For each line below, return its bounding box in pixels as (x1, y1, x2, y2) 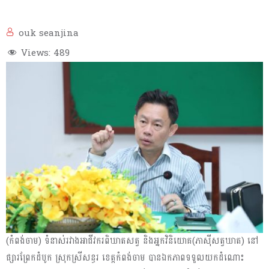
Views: (21, 45, 50, 61)
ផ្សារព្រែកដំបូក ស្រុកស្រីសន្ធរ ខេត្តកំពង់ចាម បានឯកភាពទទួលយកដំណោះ (6, 250, 244, 267)
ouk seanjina (19, 25, 79, 41)
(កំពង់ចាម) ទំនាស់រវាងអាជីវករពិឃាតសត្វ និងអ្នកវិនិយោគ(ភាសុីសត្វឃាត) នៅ (6, 233, 258, 250)
